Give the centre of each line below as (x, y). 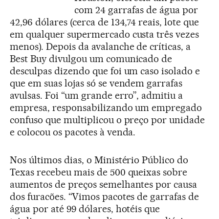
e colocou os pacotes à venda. (73, 132)
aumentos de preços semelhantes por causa (104, 185)
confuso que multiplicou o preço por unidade (108, 120)
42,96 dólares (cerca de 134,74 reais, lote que (105, 22)
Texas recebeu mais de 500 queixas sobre (99, 172)
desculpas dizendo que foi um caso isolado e (105, 71)
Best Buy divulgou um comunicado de (91, 59)
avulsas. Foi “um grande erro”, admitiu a (97, 96)
